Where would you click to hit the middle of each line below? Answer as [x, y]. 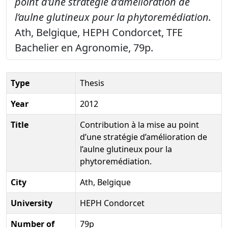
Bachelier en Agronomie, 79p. [84, 47]
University [32, 203]
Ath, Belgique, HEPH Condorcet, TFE [99, 32]
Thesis [92, 83]
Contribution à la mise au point [139, 124]
